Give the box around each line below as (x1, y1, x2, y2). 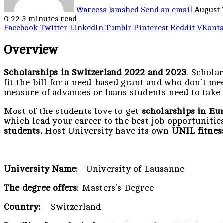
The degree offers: (4, 182, 79, 193)
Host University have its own (45, 125, 172, 136)
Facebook (4, 23, 38, 33)
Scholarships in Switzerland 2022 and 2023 (4, 67, 187, 77)
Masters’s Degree (79, 182, 154, 193)
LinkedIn (70, 23, 103, 33)
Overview (4, 43, 58, 57)
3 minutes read (22, 14, 77, 24)
